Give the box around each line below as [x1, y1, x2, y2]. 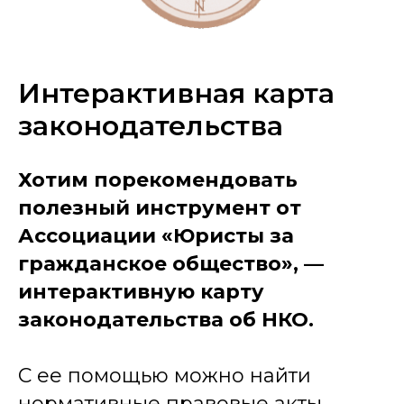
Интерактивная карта [18, 76, 335, 110]
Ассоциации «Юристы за [18, 223, 294, 248]
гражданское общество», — [18, 251, 324, 276]
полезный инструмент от [18, 195, 301, 220]
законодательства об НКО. [18, 307, 314, 332]
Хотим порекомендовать [18, 167, 298, 192]
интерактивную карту [18, 279, 264, 304]
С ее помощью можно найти [18, 363, 311, 388]
